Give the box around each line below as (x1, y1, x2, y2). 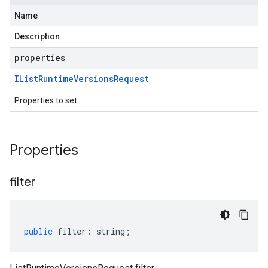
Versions (74, 73, 114, 84)
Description (14, 32, 60, 41)
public (24, 226, 53, 237)
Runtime (38, 73, 74, 84)
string (96, 226, 125, 237)
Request (114, 73, 149, 84)
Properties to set (14, 96, 77, 105)
